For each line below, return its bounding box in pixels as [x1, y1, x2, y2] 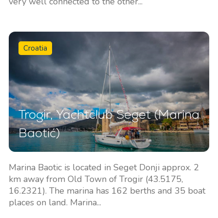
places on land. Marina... [8, 196, 101, 208]
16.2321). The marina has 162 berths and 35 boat [8, 184, 205, 197]
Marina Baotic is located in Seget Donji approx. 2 [8, 161, 199, 173]
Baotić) [18, 125, 60, 141]
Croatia [23, 43, 47, 53]
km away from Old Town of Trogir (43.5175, [8, 173, 183, 185]
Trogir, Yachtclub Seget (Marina [18, 106, 200, 122]
